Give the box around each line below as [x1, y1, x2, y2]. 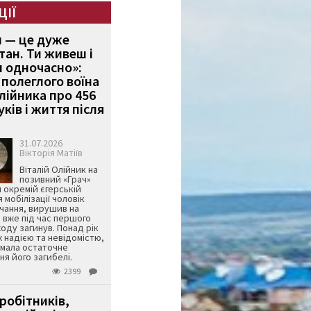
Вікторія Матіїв [19, 146, 83, 160]
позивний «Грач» [19, 173, 91, 186]
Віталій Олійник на [19, 163, 98, 176]
